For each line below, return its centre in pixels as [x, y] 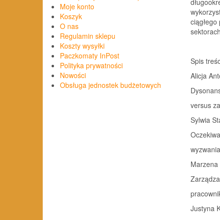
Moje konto [77, 7]
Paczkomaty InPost [90, 56]
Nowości [73, 75]
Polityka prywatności [91, 66]
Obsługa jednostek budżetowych [110, 85]
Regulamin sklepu [88, 36]
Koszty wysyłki [82, 46]
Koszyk [71, 16]
